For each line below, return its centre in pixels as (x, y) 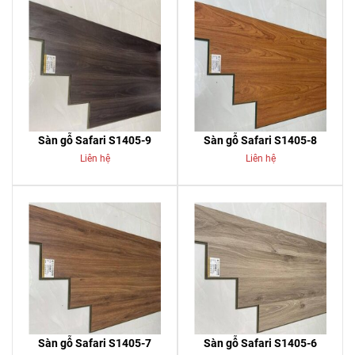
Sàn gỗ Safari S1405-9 (95, 140)
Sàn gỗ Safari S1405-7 (95, 343)
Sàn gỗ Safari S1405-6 (260, 343)
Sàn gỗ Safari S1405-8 (260, 140)
